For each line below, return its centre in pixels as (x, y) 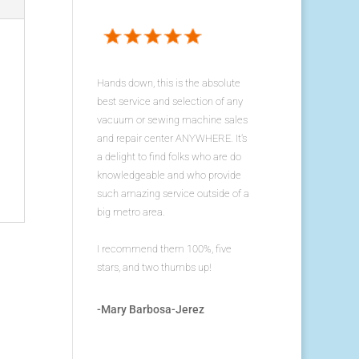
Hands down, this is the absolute (168, 83)
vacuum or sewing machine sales (172, 120)
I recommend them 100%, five (164, 249)
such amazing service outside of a (173, 194)
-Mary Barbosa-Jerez (150, 310)
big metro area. (131, 212)
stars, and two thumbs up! (154, 268)
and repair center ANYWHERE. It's (171, 139)
